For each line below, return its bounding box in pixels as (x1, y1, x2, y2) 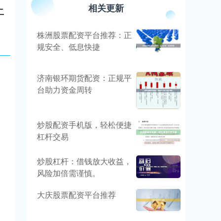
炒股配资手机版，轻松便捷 (37, 118, 132, 130)
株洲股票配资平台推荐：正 (37, 29, 132, 40)
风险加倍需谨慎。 (37, 167, 100, 179)
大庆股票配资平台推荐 (37, 188, 116, 200)
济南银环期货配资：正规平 (37, 72, 132, 84)
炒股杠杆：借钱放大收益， (37, 155, 132, 167)
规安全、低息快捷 (37, 41, 100, 52)
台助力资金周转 (37, 84, 92, 96)
